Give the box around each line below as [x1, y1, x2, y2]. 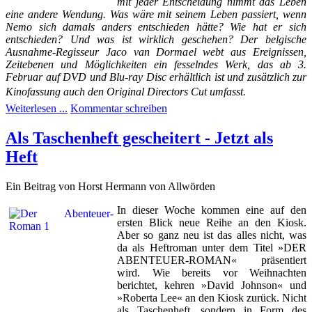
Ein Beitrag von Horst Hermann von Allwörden [6, 180, 215, 192]
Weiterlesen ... [6, 102, 68, 114]
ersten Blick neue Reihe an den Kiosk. [117, 216, 306, 228]
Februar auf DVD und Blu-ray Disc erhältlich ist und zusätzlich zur [6, 70, 306, 83]
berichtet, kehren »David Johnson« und [117, 279, 306, 291]
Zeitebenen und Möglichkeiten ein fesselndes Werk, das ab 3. [6, 58, 306, 70]
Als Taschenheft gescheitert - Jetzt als [6, 128, 273, 147]
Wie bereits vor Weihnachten [152, 266, 306, 279]
